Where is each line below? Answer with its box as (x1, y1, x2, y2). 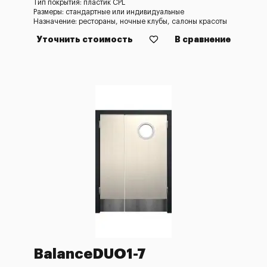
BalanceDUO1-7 (33, 247, 146, 261)
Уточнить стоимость (36, 35, 133, 44)
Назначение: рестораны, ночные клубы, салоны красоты (33, 18, 227, 25)
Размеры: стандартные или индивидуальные (33, 8, 184, 15)
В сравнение (175, 35, 231, 44)
